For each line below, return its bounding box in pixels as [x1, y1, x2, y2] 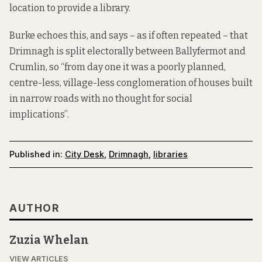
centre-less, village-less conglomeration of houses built [9, 77, 253, 88]
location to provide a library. [9, 2, 130, 14]
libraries [153, 149, 188, 160]
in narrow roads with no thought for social [9, 92, 192, 104]
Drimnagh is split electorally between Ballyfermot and [9, 45, 246, 57]
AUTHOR [9, 201, 59, 214]
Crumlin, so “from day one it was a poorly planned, [9, 61, 226, 73]
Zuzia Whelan [9, 233, 89, 247]
